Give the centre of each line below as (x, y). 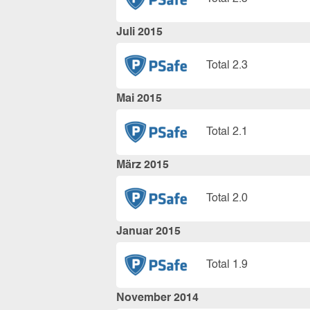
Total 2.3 (227, 65)
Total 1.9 (227, 265)
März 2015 (143, 165)
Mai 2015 (139, 99)
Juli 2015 (139, 33)
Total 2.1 (227, 132)
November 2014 (157, 298)
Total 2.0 (227, 198)
